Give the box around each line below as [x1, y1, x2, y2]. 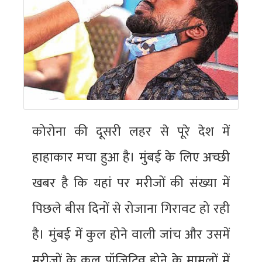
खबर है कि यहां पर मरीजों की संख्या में [32, 173, 230, 195]
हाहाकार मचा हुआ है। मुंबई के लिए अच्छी [32, 147, 230, 169]
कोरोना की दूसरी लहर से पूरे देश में [32, 121, 230, 143]
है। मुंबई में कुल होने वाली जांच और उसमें [32, 224, 230, 246]
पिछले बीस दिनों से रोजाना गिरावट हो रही [32, 198, 230, 220]
